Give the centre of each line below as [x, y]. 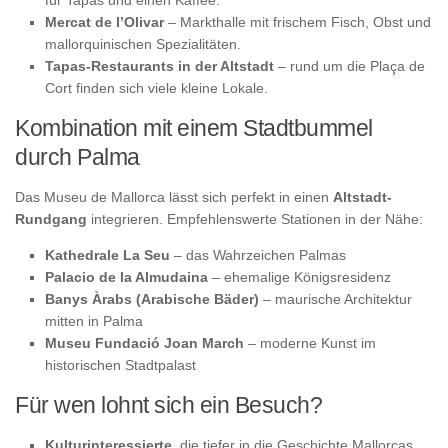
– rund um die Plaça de [349, 65]
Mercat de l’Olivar [104, 21]
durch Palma [77, 156]
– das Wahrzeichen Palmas [258, 254]
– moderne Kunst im [310, 342]
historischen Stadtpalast [120, 364]
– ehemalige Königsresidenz [299, 276]
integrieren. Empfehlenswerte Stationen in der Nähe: [255, 218]
